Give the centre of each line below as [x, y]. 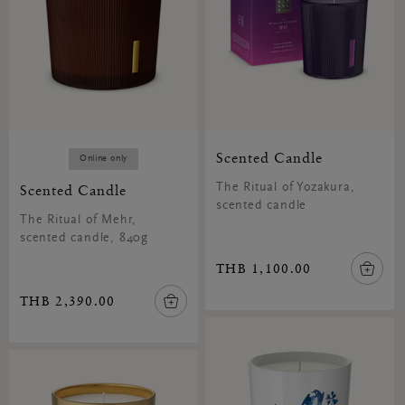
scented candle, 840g [85, 239]
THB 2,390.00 [68, 301]
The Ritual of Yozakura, [285, 188]
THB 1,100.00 [264, 268]
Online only [104, 159]
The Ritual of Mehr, [79, 221]
